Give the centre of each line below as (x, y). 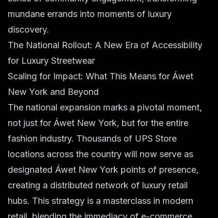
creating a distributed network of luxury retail (98, 185)
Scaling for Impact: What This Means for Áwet (100, 76)
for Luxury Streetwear (51, 61)
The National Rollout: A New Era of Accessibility (105, 45)
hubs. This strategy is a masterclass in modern (100, 201)
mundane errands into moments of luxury (90, 14)
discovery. (28, 29)
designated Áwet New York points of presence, (103, 170)
